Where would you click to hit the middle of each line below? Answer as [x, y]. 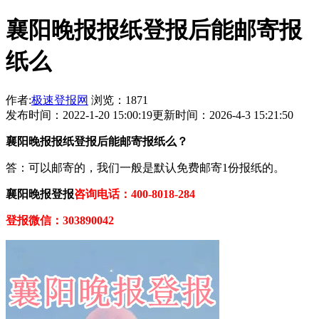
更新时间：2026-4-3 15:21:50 [223, 115]
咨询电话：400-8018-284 [136, 194]
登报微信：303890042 [60, 220]
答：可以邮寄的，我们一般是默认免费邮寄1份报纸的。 [145, 167]
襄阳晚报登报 [40, 194]
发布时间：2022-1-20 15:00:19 [79, 115]
